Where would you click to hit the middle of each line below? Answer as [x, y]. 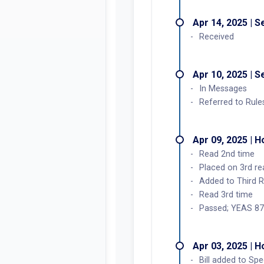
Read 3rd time [226, 194]
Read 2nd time [227, 154]
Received [217, 37]
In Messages [223, 88]
